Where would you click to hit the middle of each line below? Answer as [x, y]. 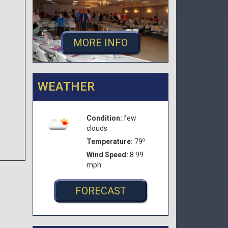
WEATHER [66, 86]
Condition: [105, 118]
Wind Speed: [108, 154]
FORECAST [101, 191]
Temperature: [110, 141]
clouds [97, 128]
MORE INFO [101, 42]
